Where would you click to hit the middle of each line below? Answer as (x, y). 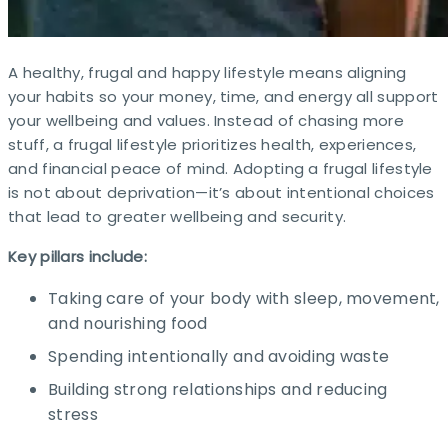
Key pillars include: (77, 256)
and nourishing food (128, 323)
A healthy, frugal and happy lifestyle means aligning (207, 72)
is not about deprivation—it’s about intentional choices (221, 192)
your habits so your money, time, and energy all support (223, 96)
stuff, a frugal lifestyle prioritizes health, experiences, (212, 144)
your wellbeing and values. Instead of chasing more (206, 120)
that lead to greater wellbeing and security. (177, 216)
